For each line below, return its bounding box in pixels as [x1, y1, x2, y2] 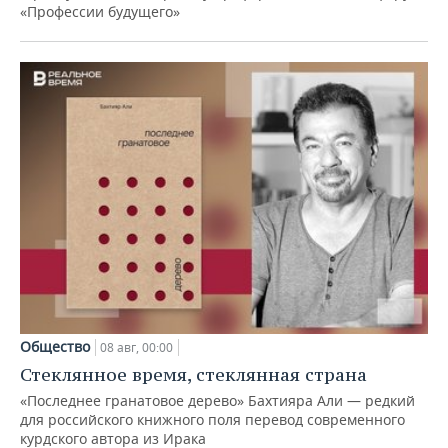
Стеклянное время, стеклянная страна [20, 362, 367, 386]
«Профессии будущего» [20, 2, 180, 22]
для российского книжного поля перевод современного [20, 409, 405, 429]
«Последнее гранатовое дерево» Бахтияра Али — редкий [20, 390, 415, 410]
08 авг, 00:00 [100, 338, 173, 356]
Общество [20, 336, 90, 356]
